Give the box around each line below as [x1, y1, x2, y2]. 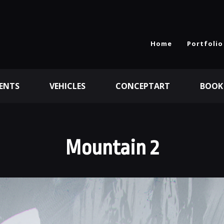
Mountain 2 [65, 136, 159, 159]
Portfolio [187, 39, 223, 48]
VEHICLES [49, 80, 85, 91]
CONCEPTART [115, 80, 170, 91]
